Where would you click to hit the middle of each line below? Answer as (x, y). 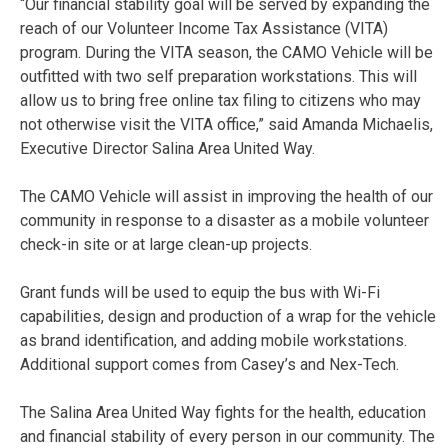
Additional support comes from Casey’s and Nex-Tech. (209, 364)
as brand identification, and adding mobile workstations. (213, 340)
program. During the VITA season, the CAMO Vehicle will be (226, 52)
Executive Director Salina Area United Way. (167, 148)
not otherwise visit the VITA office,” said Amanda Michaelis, (226, 124)
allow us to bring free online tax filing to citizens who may (220, 100)
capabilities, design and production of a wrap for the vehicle (228, 316)
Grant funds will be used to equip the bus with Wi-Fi (200, 292)
